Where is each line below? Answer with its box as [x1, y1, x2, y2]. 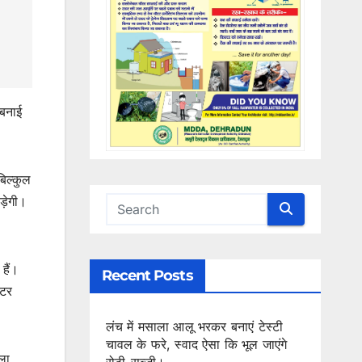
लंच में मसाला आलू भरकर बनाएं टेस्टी [105, 318, 284, 335]
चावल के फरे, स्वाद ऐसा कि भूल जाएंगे [105, 335, 288, 352]
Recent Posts [101, 266, 193, 284]
